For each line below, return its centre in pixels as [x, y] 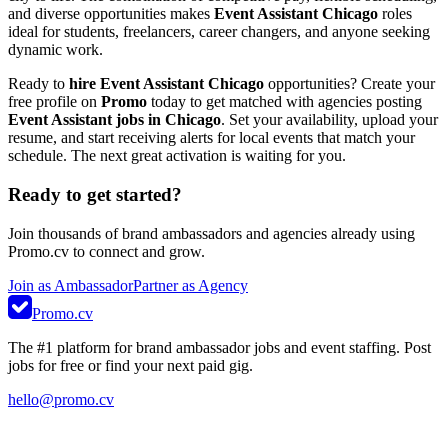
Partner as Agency [190, 285]
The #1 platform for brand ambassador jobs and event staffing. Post [219, 347]
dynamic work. [55, 50]
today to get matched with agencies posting [284, 102]
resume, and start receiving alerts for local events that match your [211, 138]
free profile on [54, 102]
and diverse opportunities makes [111, 14]
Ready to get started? [95, 194]
